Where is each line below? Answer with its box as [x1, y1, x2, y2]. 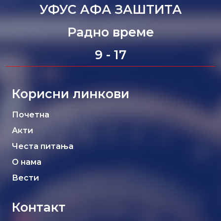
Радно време [67, 25, 154, 39]
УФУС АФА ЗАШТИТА [39, 2, 182, 17]
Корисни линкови [12, 86, 129, 101]
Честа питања [12, 142, 74, 151]
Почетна [12, 110, 49, 119]
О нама [12, 157, 41, 167]
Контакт [12, 200, 66, 215]
